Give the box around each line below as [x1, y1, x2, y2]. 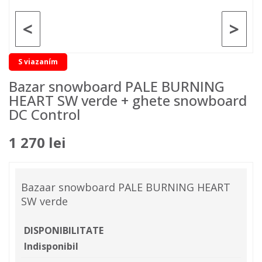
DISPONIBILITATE [24, 224, 104, 237]
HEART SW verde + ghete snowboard [9, 91, 247, 111]
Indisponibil [24, 240, 78, 253]
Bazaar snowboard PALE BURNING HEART [21, 180, 230, 195]
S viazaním [18, 57, 58, 67]
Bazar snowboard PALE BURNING [9, 77, 225, 96]
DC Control [9, 105, 80, 125]
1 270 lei [9, 133, 66, 153]
